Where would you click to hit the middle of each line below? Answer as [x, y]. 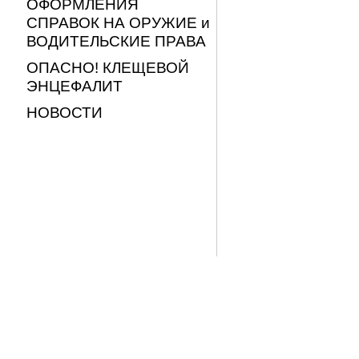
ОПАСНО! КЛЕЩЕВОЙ [108, 67]
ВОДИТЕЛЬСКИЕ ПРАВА [116, 41]
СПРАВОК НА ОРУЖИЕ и [118, 22]
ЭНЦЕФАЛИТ [75, 86]
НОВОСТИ [65, 112]
